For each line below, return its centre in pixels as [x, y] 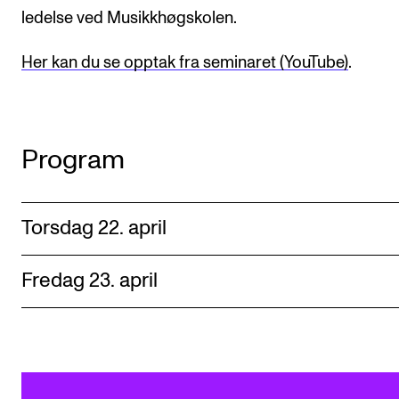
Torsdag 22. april [94, 228]
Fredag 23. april [90, 281]
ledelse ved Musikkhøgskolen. [129, 19]
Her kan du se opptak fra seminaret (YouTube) [185, 62]
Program [73, 160]
